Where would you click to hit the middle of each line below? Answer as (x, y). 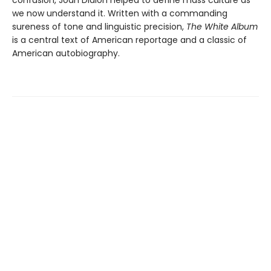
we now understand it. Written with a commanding (120, 14)
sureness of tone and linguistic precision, (99, 27)
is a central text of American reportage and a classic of (129, 40)
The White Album (222, 27)
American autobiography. (66, 54)
